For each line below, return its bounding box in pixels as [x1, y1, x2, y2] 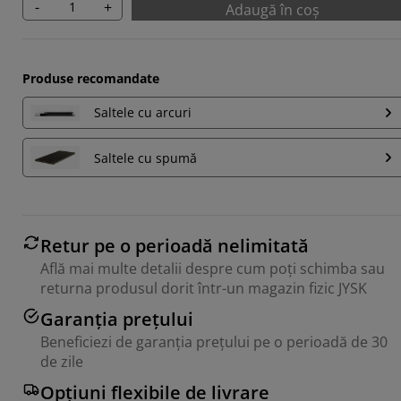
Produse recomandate [22, 70, 159, 87]
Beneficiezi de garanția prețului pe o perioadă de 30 [40, 332, 388, 353]
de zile [40, 352, 83, 372]
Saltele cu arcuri [94, 104, 192, 122]
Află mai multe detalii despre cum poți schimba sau [40, 259, 385, 279]
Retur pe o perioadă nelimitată [40, 234, 309, 259]
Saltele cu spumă [94, 149, 197, 166]
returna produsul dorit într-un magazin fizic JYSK [40, 278, 367, 299]
